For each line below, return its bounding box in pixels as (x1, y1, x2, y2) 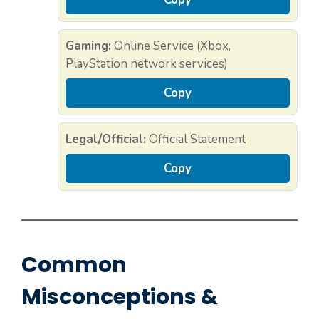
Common (21, 249, 127, 280)
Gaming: (66, 37, 111, 54)
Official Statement (146, 130, 246, 147)
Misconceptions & (21, 281, 218, 312)
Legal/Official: (66, 130, 146, 147)
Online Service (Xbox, (111, 37, 231, 54)
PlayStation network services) (66, 55, 228, 72)
